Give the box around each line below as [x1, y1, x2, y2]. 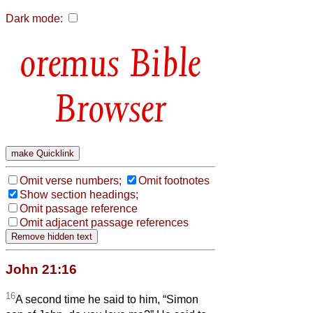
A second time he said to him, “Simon [15, 293, 198, 306]
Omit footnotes [138, 174, 210, 187]
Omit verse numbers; [20, 174, 122, 187]
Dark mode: [6, 13, 63, 24]
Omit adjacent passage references [20, 216, 189, 228]
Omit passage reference [20, 202, 138, 214]
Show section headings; [20, 188, 138, 201]
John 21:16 [6, 261, 77, 277]
